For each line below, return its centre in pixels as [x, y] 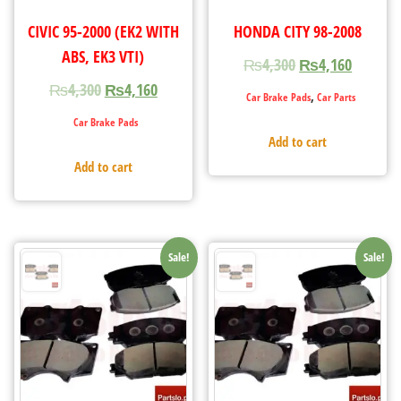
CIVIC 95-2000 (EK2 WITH [103, 31]
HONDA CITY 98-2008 [298, 31]
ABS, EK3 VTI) [103, 56]
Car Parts [336, 97]
